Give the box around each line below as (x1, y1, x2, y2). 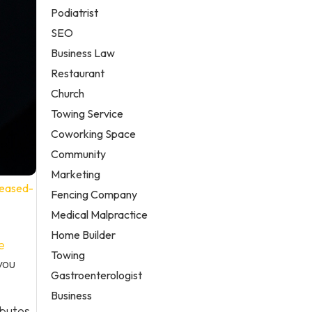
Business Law (51, 45, 116, 60)
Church (51, 86, 85, 100)
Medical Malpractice (51, 207, 148, 221)
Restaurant (51, 65, 105, 80)
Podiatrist (51, 5, 99, 19)
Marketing (51, 166, 101, 181)
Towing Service (51, 106, 124, 120)
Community (51, 146, 107, 161)
